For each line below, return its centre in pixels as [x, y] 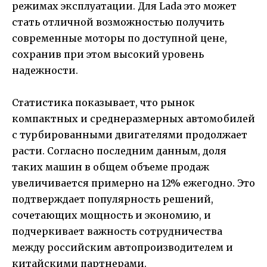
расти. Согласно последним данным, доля [119, 150]
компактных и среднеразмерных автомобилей [133, 118]
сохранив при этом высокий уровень [108, 54]
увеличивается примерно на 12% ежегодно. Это [133, 183]
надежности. [45, 70]
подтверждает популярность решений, [113, 199]
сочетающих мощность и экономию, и [111, 215]
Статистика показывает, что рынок [103, 102]
